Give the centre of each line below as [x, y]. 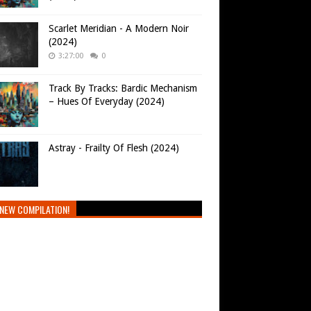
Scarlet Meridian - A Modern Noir [119, 29]
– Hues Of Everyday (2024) [107, 102]
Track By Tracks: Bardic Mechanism [123, 89]
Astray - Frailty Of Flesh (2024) [114, 148]
